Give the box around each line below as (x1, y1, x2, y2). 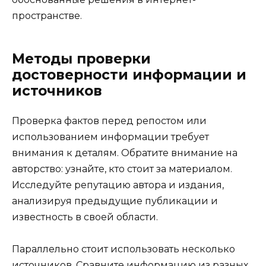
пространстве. (12, 10, 82, 22)
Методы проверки (12, 50, 151, 68)
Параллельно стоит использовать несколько (12, 243, 235, 255)
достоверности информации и (12, 66, 246, 84)
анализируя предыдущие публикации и (12, 195, 218, 207)
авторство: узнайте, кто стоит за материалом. (12, 163, 232, 175)
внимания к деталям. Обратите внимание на (12, 147, 237, 159)
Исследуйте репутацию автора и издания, (12, 179, 224, 191)
